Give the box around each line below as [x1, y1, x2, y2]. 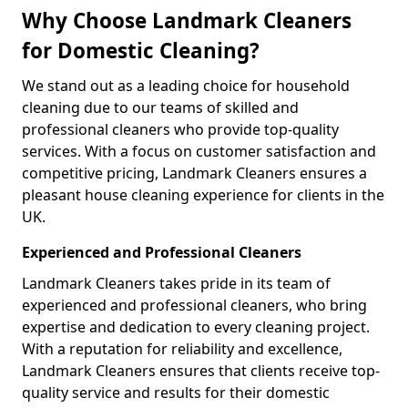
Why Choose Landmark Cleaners [22, 5, 352, 35]
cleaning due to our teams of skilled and [22, 97, 299, 117]
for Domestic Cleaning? [22, 36, 260, 65]
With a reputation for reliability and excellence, [22, 338, 342, 359]
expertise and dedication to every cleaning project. [22, 316, 370, 337]
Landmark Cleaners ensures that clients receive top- [22, 360, 380, 381]
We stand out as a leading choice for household [22, 75, 350, 96]
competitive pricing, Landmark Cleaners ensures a [22, 162, 367, 183]
